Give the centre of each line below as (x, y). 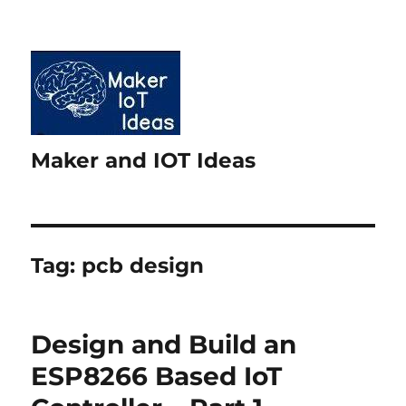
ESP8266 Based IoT (157, 376)
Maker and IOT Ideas (144, 160)
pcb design (143, 266)
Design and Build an (164, 344)
